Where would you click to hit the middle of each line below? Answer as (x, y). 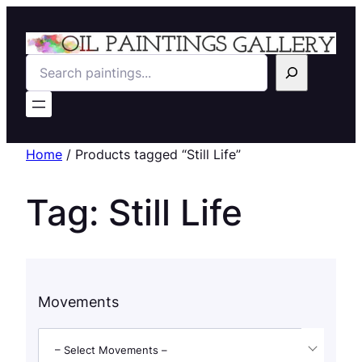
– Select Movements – (111, 349)
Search (49, 64)
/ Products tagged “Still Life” (152, 155)
